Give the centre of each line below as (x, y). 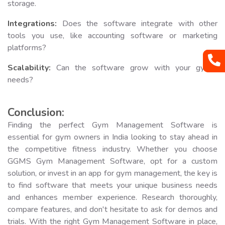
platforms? (27, 47)
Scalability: (29, 68)
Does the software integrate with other (137, 23)
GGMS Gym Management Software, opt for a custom (113, 161)
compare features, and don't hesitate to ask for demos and (113, 209)
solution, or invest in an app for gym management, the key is (113, 173)
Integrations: (32, 23)
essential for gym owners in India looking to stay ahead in (113, 137)
